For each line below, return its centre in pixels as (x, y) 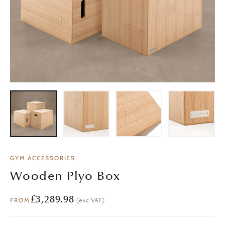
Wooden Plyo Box (65, 176)
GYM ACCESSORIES (43, 158)
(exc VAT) (90, 200)
